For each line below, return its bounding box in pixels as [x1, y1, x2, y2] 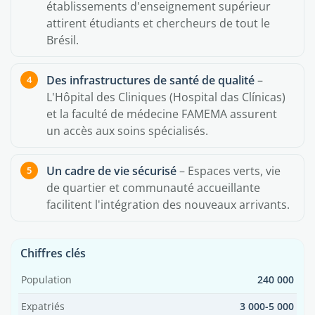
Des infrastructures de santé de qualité [46, 72, 255, 88]
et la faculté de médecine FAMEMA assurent [46, 106, 277, 122]
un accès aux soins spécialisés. [46, 123, 208, 139]
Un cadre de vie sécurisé [46, 163, 176, 179]
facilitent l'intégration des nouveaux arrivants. [46, 197, 290, 212]
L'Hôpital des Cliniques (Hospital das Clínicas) [46, 89, 285, 105]
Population [21, 274, 72, 286]
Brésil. [46, 32, 79, 48]
